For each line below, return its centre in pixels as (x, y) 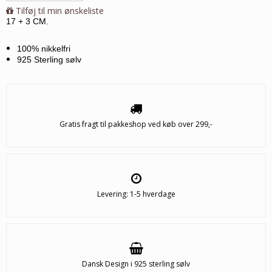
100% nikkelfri (43, 49)
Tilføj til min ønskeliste (60, 11)
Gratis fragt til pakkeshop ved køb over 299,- (136, 124)
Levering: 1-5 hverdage (136, 194)
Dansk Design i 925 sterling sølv (136, 264)
